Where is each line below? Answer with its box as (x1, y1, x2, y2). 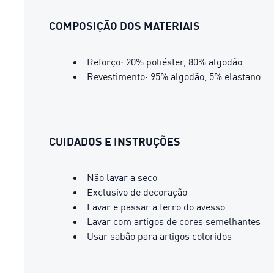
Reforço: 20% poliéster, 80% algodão (87, 55, 242, 68)
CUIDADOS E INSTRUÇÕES (49, 134, 180, 148)
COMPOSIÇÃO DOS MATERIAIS (49, 18, 200, 32)
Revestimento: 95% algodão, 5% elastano (87, 70, 261, 83)
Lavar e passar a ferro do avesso (87, 200, 225, 213)
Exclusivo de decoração (87, 185, 187, 198)
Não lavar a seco (87, 171, 157, 183)
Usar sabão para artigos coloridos (87, 229, 232, 242)
